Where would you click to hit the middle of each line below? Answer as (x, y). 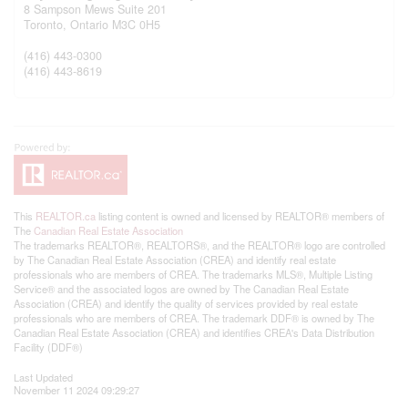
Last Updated (43, 377)
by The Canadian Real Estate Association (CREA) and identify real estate (175, 259)
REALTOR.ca (66, 215)
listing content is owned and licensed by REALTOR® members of (240, 215)
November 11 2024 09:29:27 (76, 389)
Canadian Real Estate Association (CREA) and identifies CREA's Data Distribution (194, 332)
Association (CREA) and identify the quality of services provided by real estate (186, 303)
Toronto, (47, 24)
